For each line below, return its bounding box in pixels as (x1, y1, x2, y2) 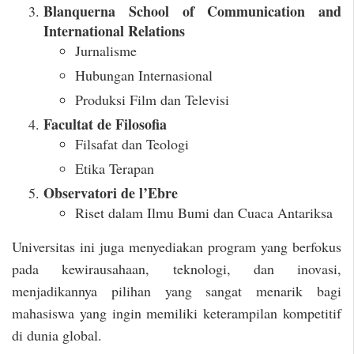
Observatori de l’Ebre (43, 183, 178, 204)
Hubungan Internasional (75, 66, 213, 85)
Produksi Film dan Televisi (75, 90, 229, 110)
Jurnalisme (75, 41, 137, 61)
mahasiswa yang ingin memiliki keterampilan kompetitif (12, 303, 341, 323)
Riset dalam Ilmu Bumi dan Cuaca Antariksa (75, 203, 333, 223)
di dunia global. (12, 326, 102, 345)
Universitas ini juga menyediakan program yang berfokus (12, 237, 341, 257)
